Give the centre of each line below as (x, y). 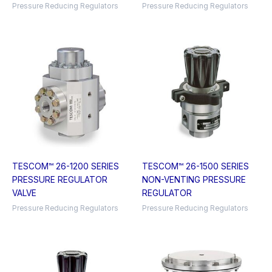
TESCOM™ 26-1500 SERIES (195, 167)
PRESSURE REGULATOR (60, 180)
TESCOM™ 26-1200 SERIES (66, 167)
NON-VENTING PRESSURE (194, 180)
